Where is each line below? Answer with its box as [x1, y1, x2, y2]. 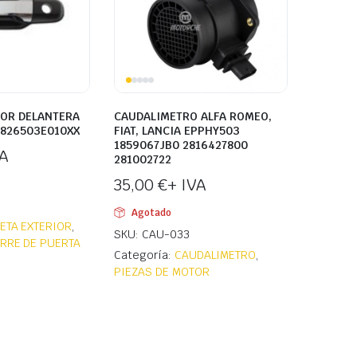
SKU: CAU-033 [114, 227, 190, 242]
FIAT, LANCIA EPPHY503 [114, 124, 240, 139]
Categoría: [114, 248, 175, 263]
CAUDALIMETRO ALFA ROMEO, [114, 109, 272, 124]
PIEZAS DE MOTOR [114, 265, 210, 280]
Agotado [131, 206, 171, 220]
